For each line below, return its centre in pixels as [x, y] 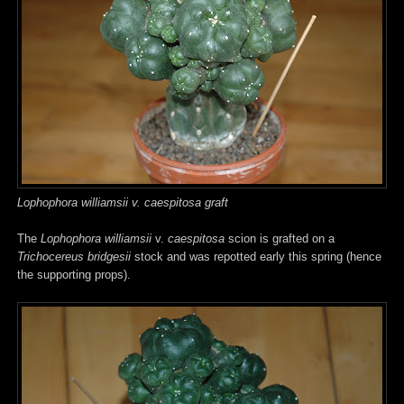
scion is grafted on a [280, 238]
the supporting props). [74, 274]
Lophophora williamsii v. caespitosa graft [123, 202]
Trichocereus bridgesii [74, 256]
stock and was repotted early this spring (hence [256, 256]
